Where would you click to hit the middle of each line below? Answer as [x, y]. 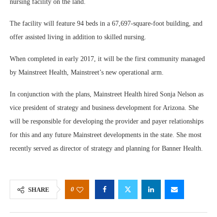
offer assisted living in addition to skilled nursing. [78, 37]
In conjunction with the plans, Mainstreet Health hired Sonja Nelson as [107, 94]
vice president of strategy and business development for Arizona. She [104, 108]
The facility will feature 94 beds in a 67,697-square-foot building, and [106, 23]
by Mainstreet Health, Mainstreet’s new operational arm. [87, 72]
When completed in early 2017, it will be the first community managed [107, 59]
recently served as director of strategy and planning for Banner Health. [106, 148]
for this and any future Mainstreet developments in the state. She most [106, 135]
